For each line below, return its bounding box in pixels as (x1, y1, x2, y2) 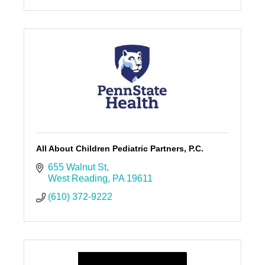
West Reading (47, 173, 108, 183)
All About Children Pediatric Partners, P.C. (35, 143, 203, 153)
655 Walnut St (47, 161, 106, 172)
